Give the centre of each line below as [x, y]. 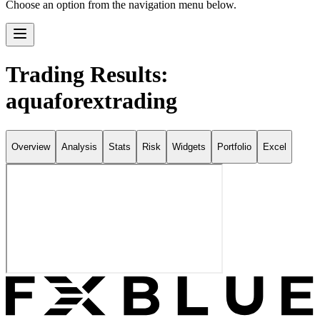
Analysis [79, 147]
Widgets [189, 147]
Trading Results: [87, 75]
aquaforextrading [91, 101]
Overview [31, 147]
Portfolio [234, 147]
